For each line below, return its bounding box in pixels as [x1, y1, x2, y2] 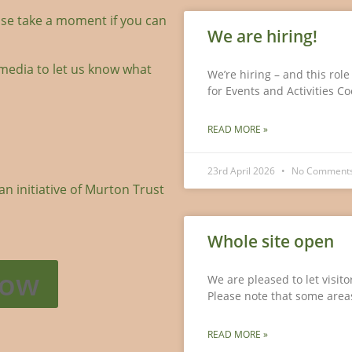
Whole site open [207, 230, 334, 253]
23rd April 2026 [207, 164, 277, 178]
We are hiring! [207, 25, 317, 48]
